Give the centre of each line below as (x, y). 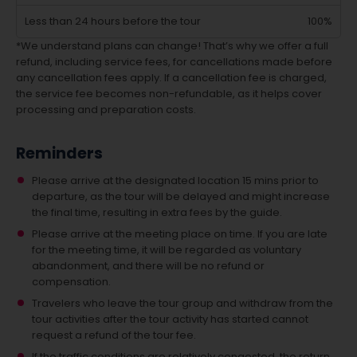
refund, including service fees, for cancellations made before (174, 62)
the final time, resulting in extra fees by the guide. (157, 212)
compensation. (71, 282)
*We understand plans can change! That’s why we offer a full (172, 46)
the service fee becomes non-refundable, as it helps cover (169, 94)
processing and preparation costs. (106, 110)
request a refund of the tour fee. (114, 335)
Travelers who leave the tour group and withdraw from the (182, 303)
